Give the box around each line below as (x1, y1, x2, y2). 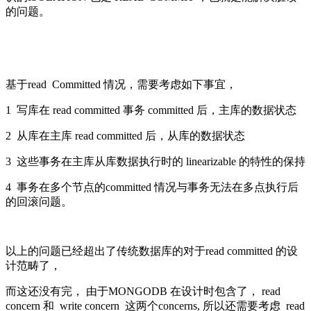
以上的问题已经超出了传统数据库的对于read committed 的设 (6, 245, 298, 258)
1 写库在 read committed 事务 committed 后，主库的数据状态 (6, 104, 296, 117)
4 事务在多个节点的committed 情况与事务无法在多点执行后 (6, 181, 299, 194)
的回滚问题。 (6, 196, 72, 208)
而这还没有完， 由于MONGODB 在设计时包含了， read (6, 285, 280, 298)
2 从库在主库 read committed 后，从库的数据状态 (6, 130, 245, 142)
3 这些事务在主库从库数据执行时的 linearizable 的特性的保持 (6, 155, 305, 168)
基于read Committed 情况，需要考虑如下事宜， (6, 78, 239, 91)
